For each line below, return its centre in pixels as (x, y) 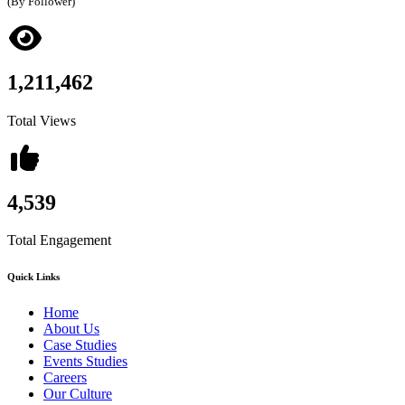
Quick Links (33, 277)
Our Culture (78, 394)
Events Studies (85, 362)
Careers (65, 378)
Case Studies (80, 345)
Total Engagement (59, 240)
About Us (71, 329)
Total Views (42, 120)
